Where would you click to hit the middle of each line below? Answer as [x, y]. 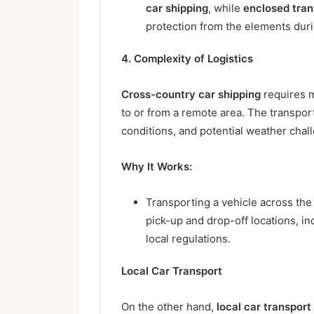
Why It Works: [157, 166]
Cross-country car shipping [191, 94]
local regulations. [188, 238]
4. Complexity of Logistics [187, 58]
